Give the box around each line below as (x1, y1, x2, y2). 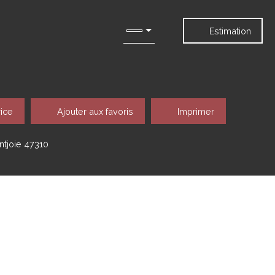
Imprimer (177, 106, 214, 117)
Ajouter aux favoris (57, 106, 133, 117)
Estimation (209, 25, 251, 36)
